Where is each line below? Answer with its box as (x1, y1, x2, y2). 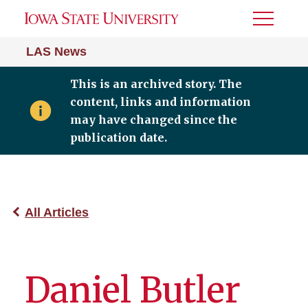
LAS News (26, 45, 87, 58)
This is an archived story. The (69, 77, 242, 91)
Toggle (253, 17, 290, 29)
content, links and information (69, 95, 251, 109)
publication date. (69, 131, 167, 144)
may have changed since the (69, 113, 237, 126)
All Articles (25, 206, 89, 219)
